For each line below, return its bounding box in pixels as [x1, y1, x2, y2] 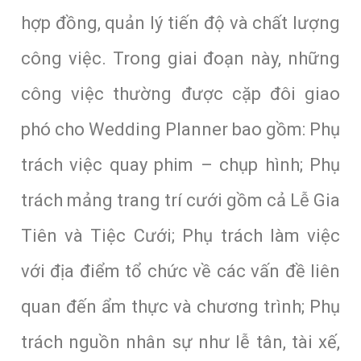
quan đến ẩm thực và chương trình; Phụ [20, 296, 341, 317]
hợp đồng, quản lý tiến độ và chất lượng [20, 12, 341, 33]
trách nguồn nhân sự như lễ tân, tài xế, [20, 331, 341, 352]
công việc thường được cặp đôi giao [20, 83, 341, 104]
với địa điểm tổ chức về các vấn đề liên [20, 260, 341, 281]
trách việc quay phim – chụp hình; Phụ [20, 154, 341, 175]
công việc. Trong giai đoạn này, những [20, 48, 341, 68]
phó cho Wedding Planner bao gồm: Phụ [20, 118, 341, 139]
